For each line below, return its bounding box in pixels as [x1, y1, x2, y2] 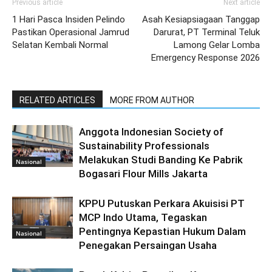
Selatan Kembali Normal [12, 39, 108, 50]
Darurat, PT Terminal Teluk [154, 27, 260, 38]
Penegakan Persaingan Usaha [79, 239, 217, 251]
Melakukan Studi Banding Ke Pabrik [79, 154, 243, 166]
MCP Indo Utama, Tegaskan [79, 211, 207, 223]
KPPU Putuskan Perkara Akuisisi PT [79, 197, 245, 209]
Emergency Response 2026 [151, 52, 260, 63]
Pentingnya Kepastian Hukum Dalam [79, 225, 246, 237]
